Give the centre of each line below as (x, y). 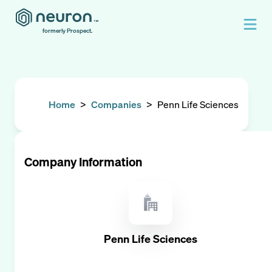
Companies (116, 104)
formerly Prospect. (67, 31)
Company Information (83, 162)
